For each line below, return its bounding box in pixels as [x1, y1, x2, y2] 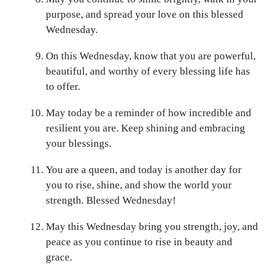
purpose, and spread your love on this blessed [46, 8, 243, 20]
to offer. [46, 80, 80, 92]
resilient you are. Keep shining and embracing [46, 122, 245, 134]
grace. [46, 251, 72, 263]
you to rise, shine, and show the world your [46, 179, 232, 191]
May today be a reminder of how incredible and [46, 106, 251, 119]
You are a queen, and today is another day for [46, 163, 242, 176]
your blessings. [46, 137, 111, 149]
